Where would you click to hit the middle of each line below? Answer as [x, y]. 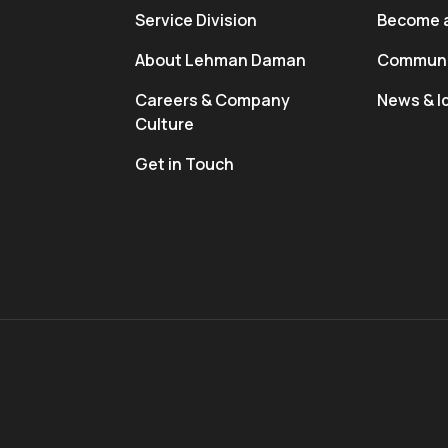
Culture [165, 123]
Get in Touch [185, 163]
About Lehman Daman [221, 59]
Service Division [196, 19]
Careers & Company [213, 99]
